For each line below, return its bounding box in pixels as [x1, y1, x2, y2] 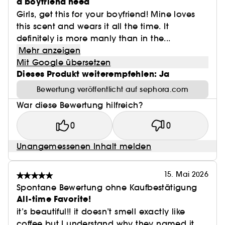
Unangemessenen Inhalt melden [17, 141, 152, 151]
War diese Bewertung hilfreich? [17, 100, 143, 110]
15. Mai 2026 [163, 170, 208, 179]
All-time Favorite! [17, 193, 91, 205]
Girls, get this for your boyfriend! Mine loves [17, 9, 195, 19]
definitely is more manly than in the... [17, 33, 171, 43]
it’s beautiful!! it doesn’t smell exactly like [17, 206, 185, 216]
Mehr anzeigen [19, 45, 81, 55]
